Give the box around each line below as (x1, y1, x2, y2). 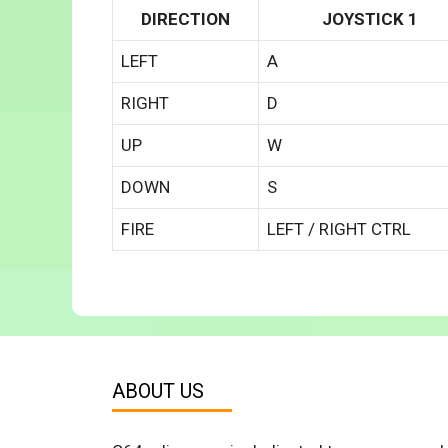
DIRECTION (141, 8, 230, 29)
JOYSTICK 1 (322, 8, 418, 29)
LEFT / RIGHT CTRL (267, 218, 411, 239)
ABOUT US (112, 379, 204, 404)
